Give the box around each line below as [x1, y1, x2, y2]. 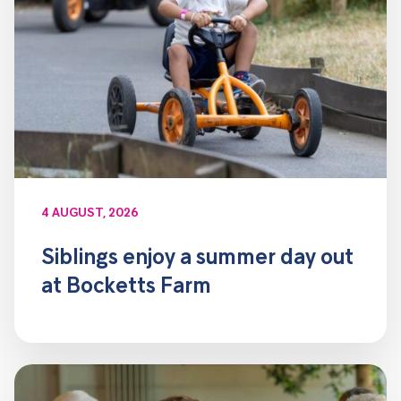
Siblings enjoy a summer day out [41, 248, 354, 269]
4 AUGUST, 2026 [41, 207, 139, 219]
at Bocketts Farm [41, 277, 211, 297]
